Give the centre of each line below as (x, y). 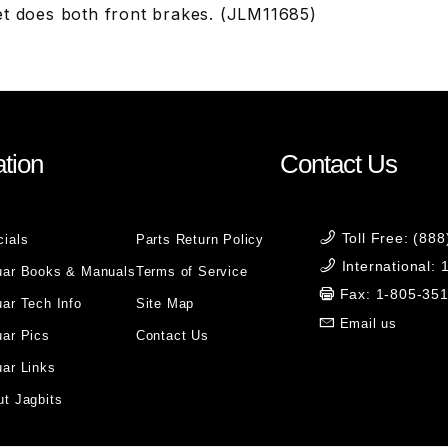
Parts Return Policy (199, 239)
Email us (368, 323)
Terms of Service (191, 271)
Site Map (165, 303)
